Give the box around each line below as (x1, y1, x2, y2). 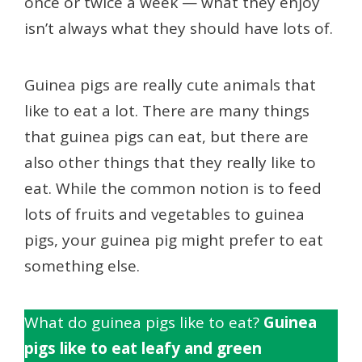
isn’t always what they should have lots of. (24, 18, 333, 40)
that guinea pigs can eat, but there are (24, 126, 309, 148)
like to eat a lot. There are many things (24, 100, 309, 122)
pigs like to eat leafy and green (24, 338, 262, 360)
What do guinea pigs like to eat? (24, 312, 259, 334)
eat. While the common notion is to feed (24, 178, 322, 200)
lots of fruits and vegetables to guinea (24, 204, 305, 225)
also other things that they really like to (24, 152, 316, 174)
